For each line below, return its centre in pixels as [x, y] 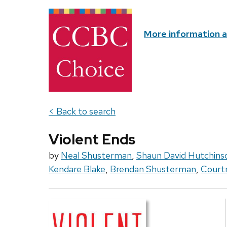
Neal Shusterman [96, 156]
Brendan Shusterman [153, 169]
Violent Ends [92, 140]
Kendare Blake [77, 169]
